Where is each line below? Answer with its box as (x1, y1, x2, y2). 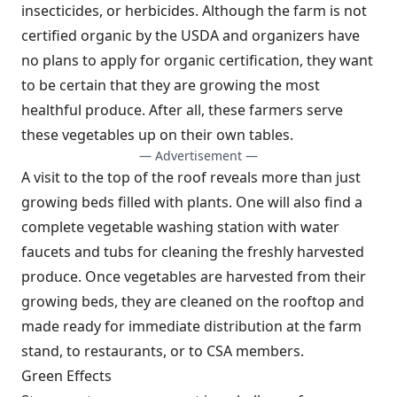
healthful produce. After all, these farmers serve (21, 100, 343, 120)
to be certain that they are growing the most (21, 75, 320, 95)
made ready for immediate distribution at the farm (21, 316, 362, 336)
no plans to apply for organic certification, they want (21, 51, 373, 70)
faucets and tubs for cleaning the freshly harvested (21, 242, 364, 261)
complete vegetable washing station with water (21, 217, 339, 237)
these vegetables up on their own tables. (21, 125, 293, 144)
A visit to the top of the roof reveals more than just (21, 167, 361, 187)
